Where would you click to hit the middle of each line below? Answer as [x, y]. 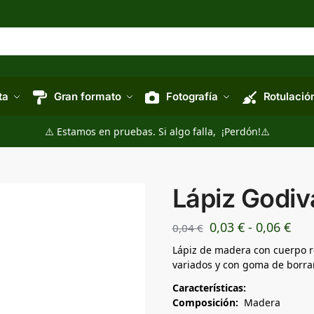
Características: [210, 287]
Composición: [205, 302]
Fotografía [192, 96]
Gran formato [87, 96]
